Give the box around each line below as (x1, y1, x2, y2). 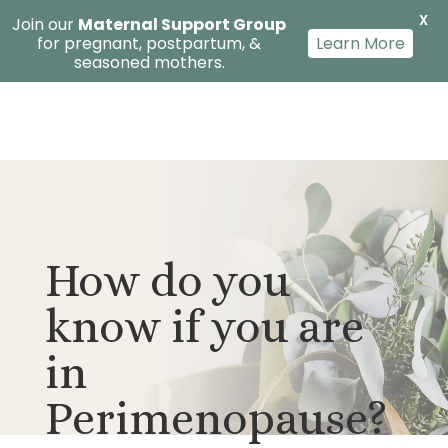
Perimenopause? (44, 392, 388, 445)
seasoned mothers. (73, 51, 225, 74)
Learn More (316, 32, 405, 55)
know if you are (44, 300, 364, 353)
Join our (12, 13, 78, 36)
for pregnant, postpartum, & (37, 32, 261, 55)
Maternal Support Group (78, 13, 286, 36)
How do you (44, 254, 290, 307)
